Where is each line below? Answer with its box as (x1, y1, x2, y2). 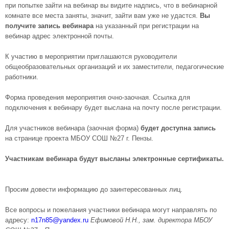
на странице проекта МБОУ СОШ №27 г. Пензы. (5, 134, 153, 142)
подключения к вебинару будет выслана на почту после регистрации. (5, 104, 222, 111)
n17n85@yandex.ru (31, 216, 88, 224)
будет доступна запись (141, 124, 216, 132)
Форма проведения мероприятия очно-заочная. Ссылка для (5, 94, 190, 101)
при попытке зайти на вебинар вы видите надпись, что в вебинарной (5, 2, 217, 9)
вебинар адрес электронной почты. (5, 32, 114, 40)
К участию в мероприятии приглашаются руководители (5, 53, 177, 60)
